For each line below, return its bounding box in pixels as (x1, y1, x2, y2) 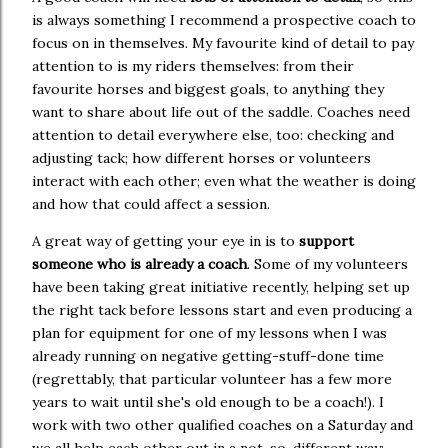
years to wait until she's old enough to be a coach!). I (32, 393, 384, 412)
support (299, 232, 354, 251)
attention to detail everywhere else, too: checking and (32, 126, 394, 145)
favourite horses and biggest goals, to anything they (32, 80, 384, 99)
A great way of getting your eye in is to (32, 232, 299, 251)
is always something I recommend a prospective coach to (32, 11, 416, 30)
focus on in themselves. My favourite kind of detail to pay (32, 34, 414, 53)
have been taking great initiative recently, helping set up (32, 278, 410, 297)
